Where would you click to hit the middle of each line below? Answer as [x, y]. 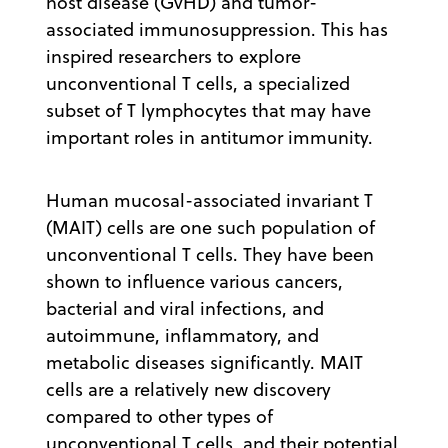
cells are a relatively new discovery [188, 389]
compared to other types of [159, 416]
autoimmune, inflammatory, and [182, 335]
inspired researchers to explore [173, 56]
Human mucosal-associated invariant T [209, 200]
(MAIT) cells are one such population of [210, 227]
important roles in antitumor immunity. [209, 137]
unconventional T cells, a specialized [198, 83]
